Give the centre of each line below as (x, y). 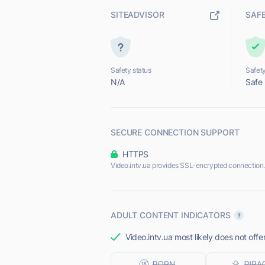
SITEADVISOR (138, 14)
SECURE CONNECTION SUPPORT (175, 132)
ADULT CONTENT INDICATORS (171, 215)
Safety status (131, 70)
